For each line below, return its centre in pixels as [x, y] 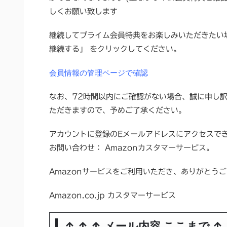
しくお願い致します [83, 11]
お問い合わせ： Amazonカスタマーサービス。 [131, 148]
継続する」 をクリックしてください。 [115, 49]
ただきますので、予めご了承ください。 [118, 110]
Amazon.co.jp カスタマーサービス [112, 195]
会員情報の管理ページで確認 [99, 73]
